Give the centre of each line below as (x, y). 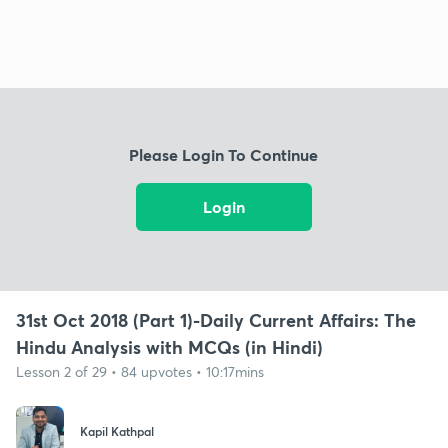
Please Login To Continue (224, 155)
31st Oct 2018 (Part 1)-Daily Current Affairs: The (216, 319)
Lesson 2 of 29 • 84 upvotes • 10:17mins (140, 371)
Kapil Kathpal (117, 431)
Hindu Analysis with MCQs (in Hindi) (169, 346)
